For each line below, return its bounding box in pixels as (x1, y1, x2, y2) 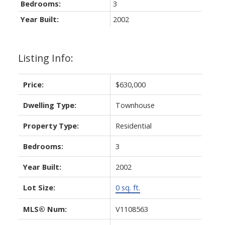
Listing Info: (18, 51, 73, 65)
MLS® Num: (23, 203, 67, 214)
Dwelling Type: (23, 99, 76, 110)
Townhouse (115, 99, 155, 110)
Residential (115, 120, 152, 131)
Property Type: (23, 120, 79, 131)
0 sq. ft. (115, 182, 140, 192)
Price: (23, 79, 44, 89)
